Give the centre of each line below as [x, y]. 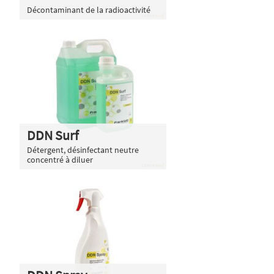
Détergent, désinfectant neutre [83, 150]
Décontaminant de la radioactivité [89, 9]
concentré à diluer [60, 159]
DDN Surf [53, 135]
